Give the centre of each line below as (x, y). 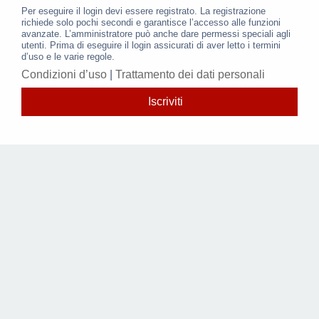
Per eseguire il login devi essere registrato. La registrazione (143, 11)
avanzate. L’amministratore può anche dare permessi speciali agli (156, 34)
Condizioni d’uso (64, 74)
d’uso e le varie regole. (68, 57)
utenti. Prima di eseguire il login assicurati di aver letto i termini (151, 46)
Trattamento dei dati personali (190, 74)
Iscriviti (165, 101)
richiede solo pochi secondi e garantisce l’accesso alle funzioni (151, 23)
